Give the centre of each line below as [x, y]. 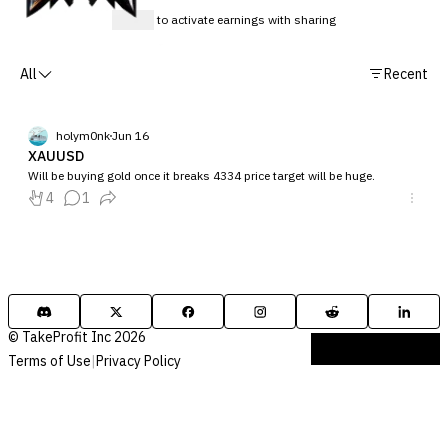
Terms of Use [49, 361]
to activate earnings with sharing [245, 19]
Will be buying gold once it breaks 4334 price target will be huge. [201, 175]
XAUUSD [56, 156]
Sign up [133, 19]
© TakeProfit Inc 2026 [77, 337]
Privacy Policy [138, 361]
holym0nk [83, 135]
